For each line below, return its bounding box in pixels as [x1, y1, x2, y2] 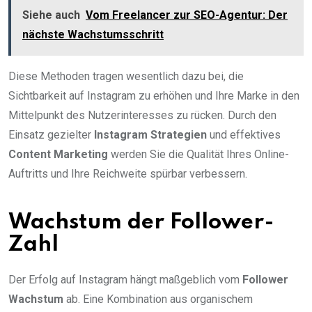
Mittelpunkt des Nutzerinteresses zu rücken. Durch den [8, 109, 276, 123]
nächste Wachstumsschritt [22, 28, 164, 42]
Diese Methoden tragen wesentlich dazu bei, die [8, 70, 244, 84]
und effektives [207, 128, 281, 142]
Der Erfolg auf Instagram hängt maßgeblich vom [8, 273, 242, 287]
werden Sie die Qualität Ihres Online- [108, 148, 289, 162]
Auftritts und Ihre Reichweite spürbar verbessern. [8, 167, 247, 181]
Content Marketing [8, 148, 108, 162]
